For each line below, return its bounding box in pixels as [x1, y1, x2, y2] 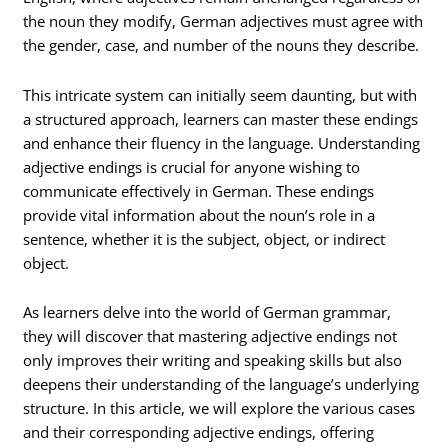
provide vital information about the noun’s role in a [23, 204, 376, 225]
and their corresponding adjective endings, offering [23, 422, 375, 443]
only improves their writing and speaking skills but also [23, 350, 403, 371]
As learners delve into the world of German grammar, [23, 302, 392, 323]
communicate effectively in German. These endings [23, 180, 375, 201]
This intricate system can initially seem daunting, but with [23, 84, 418, 105]
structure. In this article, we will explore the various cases [23, 398, 416, 419]
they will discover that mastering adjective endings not [23, 326, 398, 347]
